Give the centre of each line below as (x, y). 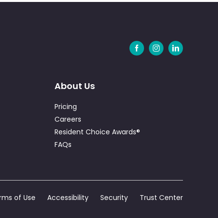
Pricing (65, 106)
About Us (74, 86)
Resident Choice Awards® (97, 132)
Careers (68, 119)
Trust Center (162, 197)
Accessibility (68, 197)
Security (114, 197)
